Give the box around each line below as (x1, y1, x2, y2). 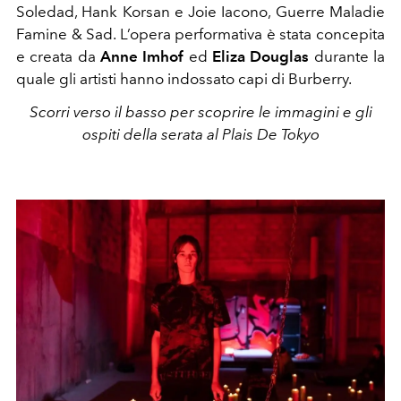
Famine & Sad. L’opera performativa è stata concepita (16, 25, 385, 44)
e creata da (16, 47, 96, 66)
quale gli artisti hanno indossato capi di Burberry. (16, 70, 354, 89)
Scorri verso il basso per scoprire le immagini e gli (29, 103, 372, 122)
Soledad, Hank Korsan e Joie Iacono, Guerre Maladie (16, 3, 385, 21)
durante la (309, 47, 386, 66)
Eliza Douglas (212, 47, 310, 66)
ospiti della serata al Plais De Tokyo (81, 125, 320, 144)
